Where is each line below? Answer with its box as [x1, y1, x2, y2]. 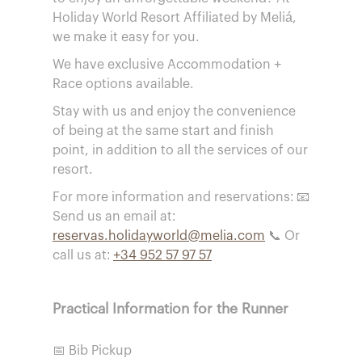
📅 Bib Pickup [53, 344, 132, 357]
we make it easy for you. [53, 31, 200, 44]
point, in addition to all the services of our [53, 144, 308, 157]
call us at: [53, 249, 113, 262]
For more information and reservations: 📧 [53, 191, 309, 204]
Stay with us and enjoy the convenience [53, 105, 296, 118]
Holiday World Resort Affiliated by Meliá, [53, 11, 297, 24]
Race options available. [53, 78, 194, 90]
